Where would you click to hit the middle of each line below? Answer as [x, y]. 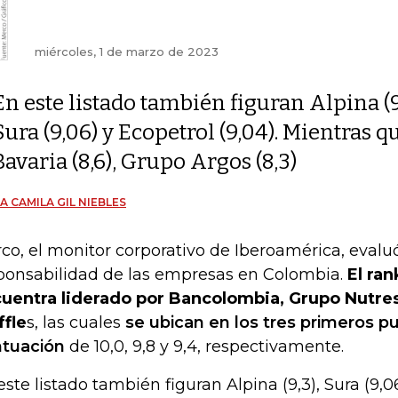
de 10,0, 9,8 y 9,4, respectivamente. [204, 346]
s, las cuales [76, 322]
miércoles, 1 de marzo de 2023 [127, 52]
